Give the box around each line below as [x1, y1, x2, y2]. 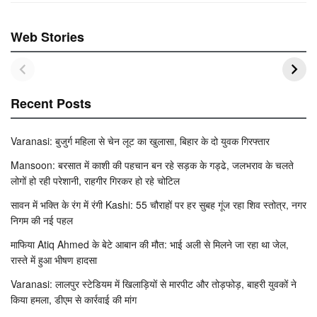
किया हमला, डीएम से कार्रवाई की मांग [11, 292, 137, 306]
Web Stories [11, 27, 84, 46]
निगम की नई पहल [11, 212, 73, 227]
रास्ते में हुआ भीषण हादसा [11, 252, 97, 267]
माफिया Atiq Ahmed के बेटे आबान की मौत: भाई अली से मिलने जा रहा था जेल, [11, 236, 289, 251]
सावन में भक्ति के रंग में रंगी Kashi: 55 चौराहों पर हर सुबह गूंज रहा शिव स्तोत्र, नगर [11, 197, 306, 212]
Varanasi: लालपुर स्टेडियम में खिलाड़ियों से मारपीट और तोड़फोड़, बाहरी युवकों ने [11, 276, 296, 291]
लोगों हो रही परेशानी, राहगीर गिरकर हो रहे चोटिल [11, 173, 180, 188]
